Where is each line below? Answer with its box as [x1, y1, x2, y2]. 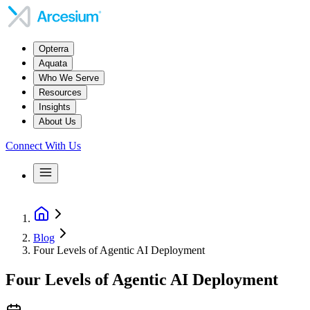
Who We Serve [39, 73, 99, 83]
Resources [39, 87, 82, 98]
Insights [39, 102, 71, 112]
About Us [39, 116, 76, 127]
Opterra [39, 44, 69, 54]
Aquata [39, 58, 67, 69]
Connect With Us [6, 140, 81, 152]
